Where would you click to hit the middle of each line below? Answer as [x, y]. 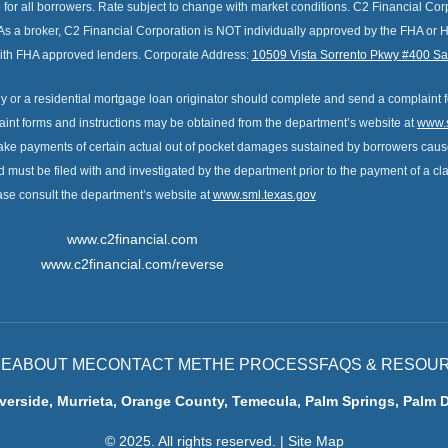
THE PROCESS [260, 365]
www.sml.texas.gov [264, 195]
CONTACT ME [148, 365]
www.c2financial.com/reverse [132, 264]
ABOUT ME [53, 365]
